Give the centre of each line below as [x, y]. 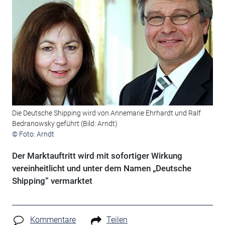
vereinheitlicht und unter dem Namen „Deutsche [101, 168]
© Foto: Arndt [33, 134]
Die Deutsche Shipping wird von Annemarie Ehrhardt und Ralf [106, 113]
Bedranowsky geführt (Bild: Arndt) [65, 124]
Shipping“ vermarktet [52, 181]
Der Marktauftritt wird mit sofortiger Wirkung [97, 156]
